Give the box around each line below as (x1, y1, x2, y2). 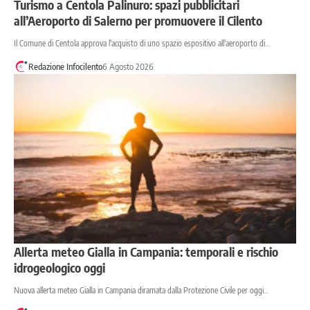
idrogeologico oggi (14, 259, 105, 275)
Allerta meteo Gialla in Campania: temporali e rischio (14, 243, 278, 259)
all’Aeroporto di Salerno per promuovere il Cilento (14, 12, 262, 28)
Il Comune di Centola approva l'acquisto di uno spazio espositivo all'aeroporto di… (14, 37, 270, 48)
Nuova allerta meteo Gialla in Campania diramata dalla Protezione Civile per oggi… (14, 284, 268, 295)
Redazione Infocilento (28, 60, 102, 72)
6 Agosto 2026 (102, 60, 154, 72)
